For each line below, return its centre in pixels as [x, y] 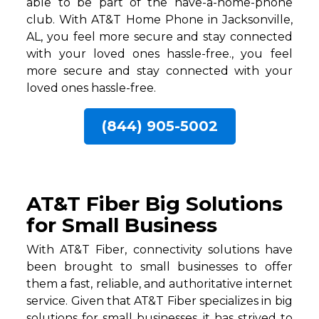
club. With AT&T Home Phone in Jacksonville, [159, 19]
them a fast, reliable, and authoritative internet [159, 283]
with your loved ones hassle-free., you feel [159, 53]
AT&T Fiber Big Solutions [155, 203]
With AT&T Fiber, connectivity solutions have [159, 249]
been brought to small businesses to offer [159, 266]
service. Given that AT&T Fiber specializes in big [159, 300]
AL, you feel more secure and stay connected [159, 36]
